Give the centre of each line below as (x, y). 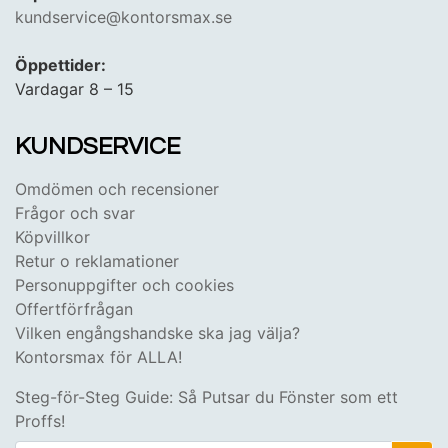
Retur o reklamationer (97, 260)
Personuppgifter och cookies (124, 284)
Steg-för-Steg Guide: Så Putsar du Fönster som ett (206, 396)
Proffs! (40, 420)
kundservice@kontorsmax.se (123, 16)
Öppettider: (60, 64)
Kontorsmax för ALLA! (98, 356)
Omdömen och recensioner (117, 188)
